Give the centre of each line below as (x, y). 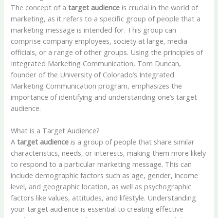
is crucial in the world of (159, 7)
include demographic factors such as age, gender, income (105, 175)
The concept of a (40, 7)
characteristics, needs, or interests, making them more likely (109, 153)
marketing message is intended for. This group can (94, 29)
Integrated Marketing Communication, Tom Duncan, (96, 63)
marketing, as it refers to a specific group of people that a (106, 18)
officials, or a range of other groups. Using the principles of (107, 52)
